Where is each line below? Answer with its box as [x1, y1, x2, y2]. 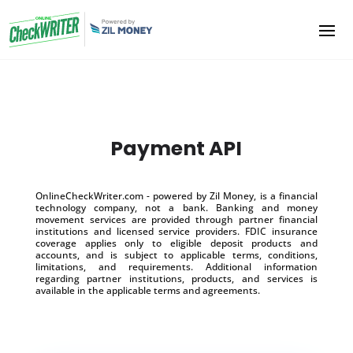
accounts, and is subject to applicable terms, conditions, [35, 247, 318, 262]
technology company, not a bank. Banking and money [35, 200, 318, 214]
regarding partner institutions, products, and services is [35, 271, 318, 285]
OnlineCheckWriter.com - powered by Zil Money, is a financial [35, 188, 318, 203]
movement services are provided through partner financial [35, 212, 318, 226]
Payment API [110, 134, 243, 162]
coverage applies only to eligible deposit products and [35, 236, 318, 250]
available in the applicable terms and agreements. [35, 283, 260, 297]
